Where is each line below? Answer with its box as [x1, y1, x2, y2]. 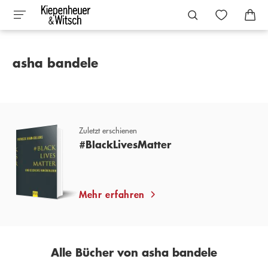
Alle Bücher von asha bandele [50, 245, 217, 260]
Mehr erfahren [78, 188, 145, 201]
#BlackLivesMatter [78, 138, 171, 151]
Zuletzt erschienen [78, 125, 137, 135]
